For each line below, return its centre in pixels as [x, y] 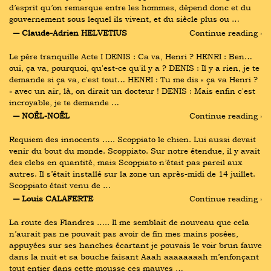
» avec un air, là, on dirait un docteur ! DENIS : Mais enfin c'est [132, 90]
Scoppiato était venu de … [60, 185]
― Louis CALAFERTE [53, 199]
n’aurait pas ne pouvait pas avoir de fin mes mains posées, [124, 234]
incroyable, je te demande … [64, 102]
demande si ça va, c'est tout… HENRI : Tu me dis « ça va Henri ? [133, 79]
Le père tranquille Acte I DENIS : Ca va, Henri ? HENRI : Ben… [131, 56]
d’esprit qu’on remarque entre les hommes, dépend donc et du [130, 8]
